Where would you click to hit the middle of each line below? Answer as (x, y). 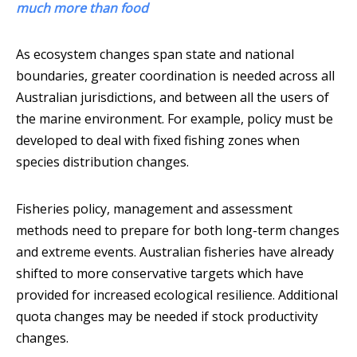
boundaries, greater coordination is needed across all (175, 76)
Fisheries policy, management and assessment (154, 209)
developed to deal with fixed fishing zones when (158, 141)
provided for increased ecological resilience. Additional (177, 295)
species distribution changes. (102, 162)
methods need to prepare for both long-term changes (178, 231)
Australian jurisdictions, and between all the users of (173, 98)
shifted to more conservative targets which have (160, 274)
